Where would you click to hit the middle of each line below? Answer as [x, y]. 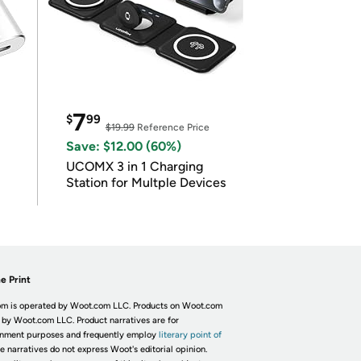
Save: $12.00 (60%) [123, 146]
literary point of [190, 335]
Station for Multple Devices [145, 183]
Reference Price [172, 127]
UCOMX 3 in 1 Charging [134, 166]
